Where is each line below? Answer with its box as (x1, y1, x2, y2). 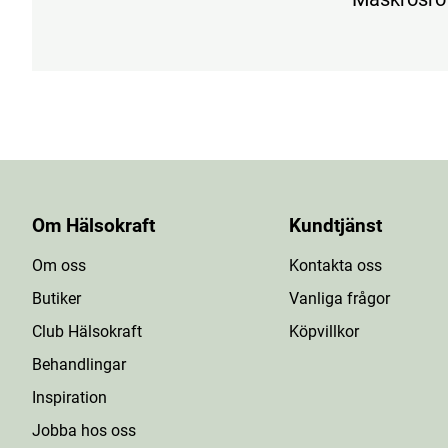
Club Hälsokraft (32, 322, 142, 341)
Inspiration (32, 388, 107, 407)
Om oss (32, 256, 86, 275)
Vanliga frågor (289, 289, 390, 308)
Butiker (32, 289, 81, 308)
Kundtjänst (289, 215, 382, 237)
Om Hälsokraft (32, 215, 155, 237)
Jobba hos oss (32, 421, 136, 440)
